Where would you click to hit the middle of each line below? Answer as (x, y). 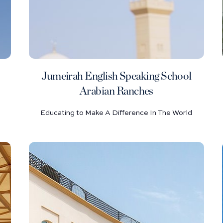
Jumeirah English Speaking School (116, 76)
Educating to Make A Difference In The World (116, 113)
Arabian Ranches (116, 91)
